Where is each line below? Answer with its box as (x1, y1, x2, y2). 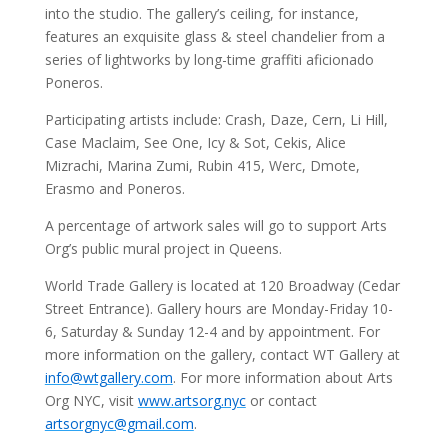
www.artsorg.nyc (137, 391, 246, 411)
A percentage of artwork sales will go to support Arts (44, 216, 387, 236)
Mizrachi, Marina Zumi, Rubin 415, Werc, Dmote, (44, 156, 360, 176)
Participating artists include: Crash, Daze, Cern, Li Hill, (44, 110, 388, 130)
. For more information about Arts (172, 368, 393, 388)
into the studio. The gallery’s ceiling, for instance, (44, 4, 359, 24)
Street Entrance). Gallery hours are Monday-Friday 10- (44, 299, 393, 319)
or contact (245, 391, 317, 411)
